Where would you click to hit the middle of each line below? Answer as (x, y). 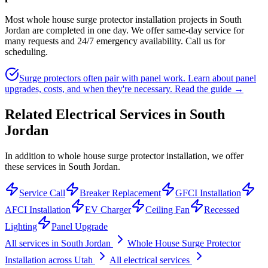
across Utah (71, 260)
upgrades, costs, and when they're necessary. (89, 89)
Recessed (222, 209)
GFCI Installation (208, 193)
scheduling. (26, 52)
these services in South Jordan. (63, 166)
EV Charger (108, 209)
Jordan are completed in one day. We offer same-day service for (124, 31)
